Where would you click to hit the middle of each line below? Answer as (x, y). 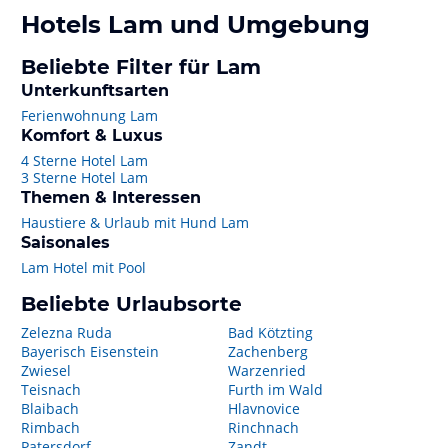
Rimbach (50, 427)
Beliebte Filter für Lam (141, 67)
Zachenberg (267, 351)
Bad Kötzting (270, 332)
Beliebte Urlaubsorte (131, 304)
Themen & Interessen (111, 197)
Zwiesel (46, 370)
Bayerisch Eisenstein (90, 351)
